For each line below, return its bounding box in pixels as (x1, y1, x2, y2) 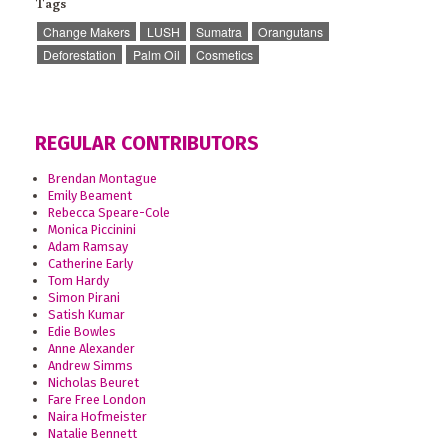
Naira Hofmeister (47, 408, 147, 424)
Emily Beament (47, 187, 132, 203)
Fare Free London (47, 391, 146, 407)
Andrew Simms (47, 357, 133, 373)
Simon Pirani (47, 289, 120, 305)
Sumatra (195, 23, 242, 41)
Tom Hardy (47, 272, 109, 288)
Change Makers (43, 23, 131, 41)
